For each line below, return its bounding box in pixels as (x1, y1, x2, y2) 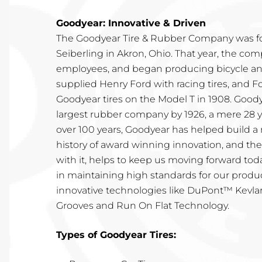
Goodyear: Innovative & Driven (56, 17, 206, 29)
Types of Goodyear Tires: (56, 229, 176, 240)
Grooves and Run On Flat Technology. (56, 199, 229, 211)
